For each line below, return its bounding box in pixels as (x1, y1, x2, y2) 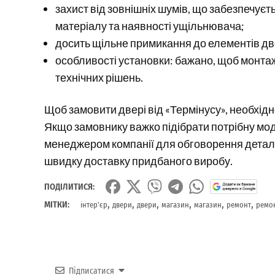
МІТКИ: (44, 199, 69, 211)
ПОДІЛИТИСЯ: (44, 182, 95, 193)
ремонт (227, 200, 251, 210)
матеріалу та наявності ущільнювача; (55, 19, 244, 33)
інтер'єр (80, 200, 107, 210)
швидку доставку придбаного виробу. (44, 154, 233, 168)
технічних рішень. (55, 71, 143, 85)
